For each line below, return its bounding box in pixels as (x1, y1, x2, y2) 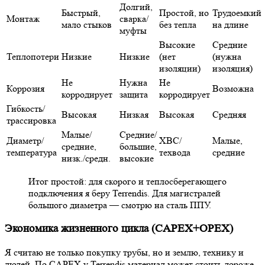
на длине (212, 19, 248, 31)
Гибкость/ (7, 103, 45, 115)
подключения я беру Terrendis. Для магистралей (28, 188, 221, 199)
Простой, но (159, 7, 209, 19)
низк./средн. (62, 153, 111, 164)
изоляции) (159, 63, 201, 75)
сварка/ (119, 13, 148, 25)
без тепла (159, 19, 196, 31)
